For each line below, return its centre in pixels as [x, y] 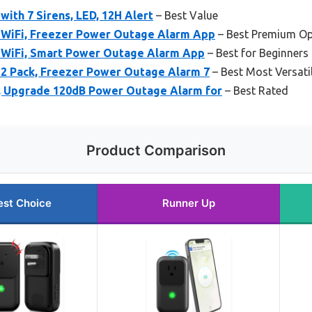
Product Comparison [156, 151]
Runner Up [188, 203]
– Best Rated [255, 91]
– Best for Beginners [257, 53]
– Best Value [186, 16]
